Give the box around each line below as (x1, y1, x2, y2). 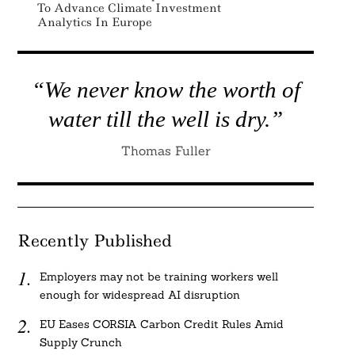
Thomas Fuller (120, 143, 211, 158)
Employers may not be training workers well (40, 269, 279, 284)
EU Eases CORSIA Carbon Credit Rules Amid (40, 317, 284, 332)
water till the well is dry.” (48, 106, 283, 132)
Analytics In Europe (36, 14, 152, 30)
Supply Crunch (40, 335, 123, 350)
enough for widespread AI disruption (40, 288, 241, 302)
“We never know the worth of (31, 77, 300, 102)
